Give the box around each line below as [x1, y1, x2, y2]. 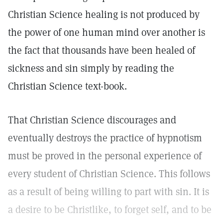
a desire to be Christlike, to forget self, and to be [8, 203, 212, 216]
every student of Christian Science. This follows [8, 167, 210, 180]
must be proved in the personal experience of [8, 149, 202, 162]
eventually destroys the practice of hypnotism [8, 131, 202, 144]
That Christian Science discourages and [8, 113, 176, 126]
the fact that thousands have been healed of [8, 44, 195, 57]
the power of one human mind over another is [8, 26, 205, 39]
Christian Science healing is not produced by [8, 8, 200, 21]
